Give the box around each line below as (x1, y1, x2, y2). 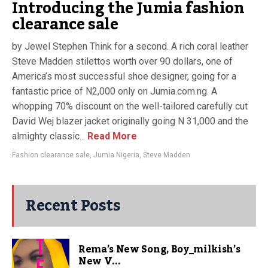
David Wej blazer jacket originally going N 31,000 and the (12, 115, 248, 127)
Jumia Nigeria (93, 151, 139, 159)
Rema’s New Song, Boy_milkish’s (78, 240, 240, 259)
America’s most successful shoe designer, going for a (12, 71, 236, 82)
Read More (85, 130, 137, 142)
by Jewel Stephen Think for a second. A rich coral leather (12, 41, 248, 52)
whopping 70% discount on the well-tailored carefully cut (12, 100, 248, 112)
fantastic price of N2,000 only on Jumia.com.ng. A (12, 86, 217, 97)
